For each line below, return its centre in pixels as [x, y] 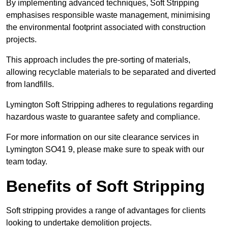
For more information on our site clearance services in [103, 137]
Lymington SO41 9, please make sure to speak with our [105, 150]
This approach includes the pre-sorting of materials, [98, 60]
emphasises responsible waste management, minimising [108, 15]
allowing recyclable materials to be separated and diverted [111, 72]
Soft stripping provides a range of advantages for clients [106, 211]
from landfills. [30, 84]
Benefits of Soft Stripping [106, 187]
